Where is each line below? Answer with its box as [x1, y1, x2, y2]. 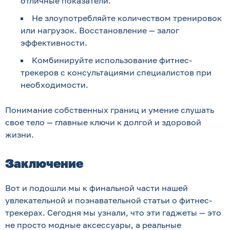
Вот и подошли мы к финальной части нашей [5, 183, 188, 193]
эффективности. [21, 37, 87, 48]
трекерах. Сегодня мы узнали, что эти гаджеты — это [5, 207, 221, 218]
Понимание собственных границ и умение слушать [5, 105, 214, 115]
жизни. [5, 129, 34, 140]
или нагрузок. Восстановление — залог [21, 25, 179, 35]
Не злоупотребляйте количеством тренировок [32, 13, 222, 23]
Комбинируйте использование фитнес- [32, 55, 192, 65]
